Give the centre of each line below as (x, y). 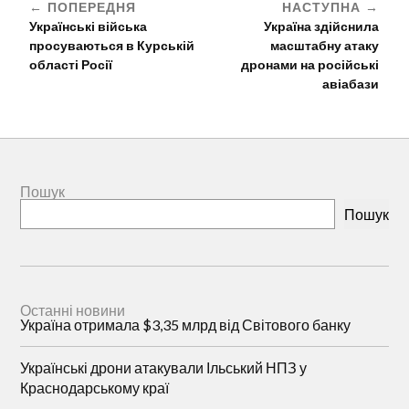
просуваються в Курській (112, 45)
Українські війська (89, 26)
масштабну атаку (325, 45)
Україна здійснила (322, 26)
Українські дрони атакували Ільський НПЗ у (164, 367)
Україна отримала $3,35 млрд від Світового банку (186, 325)
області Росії (71, 64)
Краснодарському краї (95, 388)
